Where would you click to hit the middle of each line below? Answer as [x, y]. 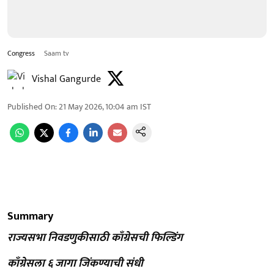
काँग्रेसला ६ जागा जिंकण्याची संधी [75, 263]
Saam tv [57, 53]
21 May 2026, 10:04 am [98, 106]
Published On [31, 106]
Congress [22, 53]
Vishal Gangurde [66, 79]
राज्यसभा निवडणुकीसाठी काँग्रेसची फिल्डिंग [95, 238]
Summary [30, 216]
